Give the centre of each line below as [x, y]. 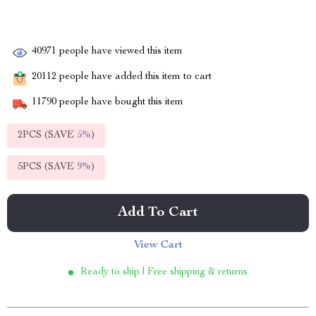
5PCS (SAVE [47, 167]
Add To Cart [158, 213]
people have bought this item [120, 103]
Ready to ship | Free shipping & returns [164, 272]
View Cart [158, 245]
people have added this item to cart [134, 77]
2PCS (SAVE [47, 135]
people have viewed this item [120, 52]
